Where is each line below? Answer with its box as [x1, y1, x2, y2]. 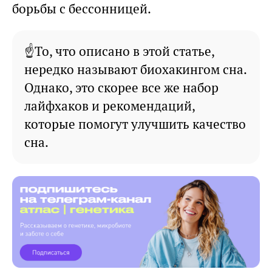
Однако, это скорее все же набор [24, 79, 219, 96]
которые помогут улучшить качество [24, 115, 246, 132]
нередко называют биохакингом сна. [24, 61, 247, 78]
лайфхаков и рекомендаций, [24, 97, 195, 114]
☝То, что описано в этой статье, [24, 42, 215, 59]
